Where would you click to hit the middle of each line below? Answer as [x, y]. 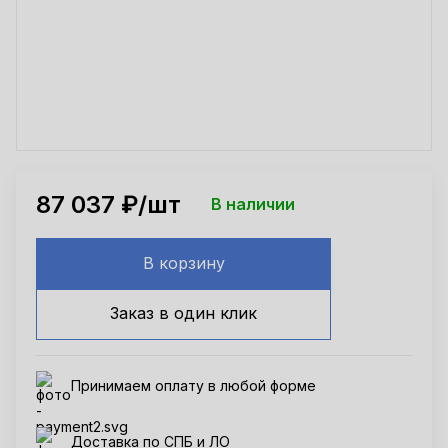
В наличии [253, 204]
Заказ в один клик [183, 312]
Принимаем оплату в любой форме [193, 385]
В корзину [183, 263]
